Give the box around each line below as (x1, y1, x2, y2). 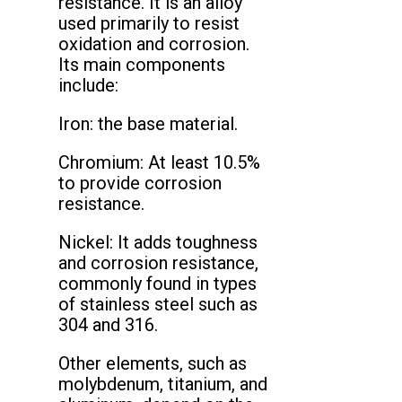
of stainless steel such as (58, 293, 258, 316)
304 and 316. (58, 314, 158, 336)
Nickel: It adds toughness (58, 232, 258, 254)
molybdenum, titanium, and (58, 373, 267, 396)
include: (58, 74, 118, 97)
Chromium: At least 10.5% (58, 152, 260, 174)
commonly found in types (58, 273, 257, 295)
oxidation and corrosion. (58, 33, 249, 56)
